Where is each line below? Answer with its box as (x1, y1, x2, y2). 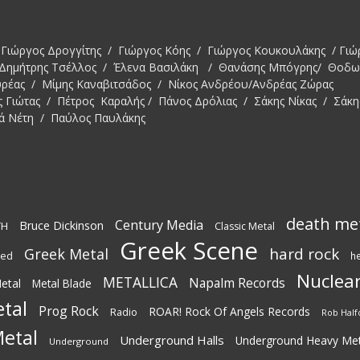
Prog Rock (39, 301, 99, 320)
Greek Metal (24, 243, 108, 264)
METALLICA (103, 272, 178, 292)
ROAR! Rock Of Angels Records (149, 303, 310, 319)
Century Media (115, 215, 203, 234)
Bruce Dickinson (19, 217, 104, 233)
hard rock (269, 243, 339, 264)
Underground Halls (120, 331, 224, 348)
